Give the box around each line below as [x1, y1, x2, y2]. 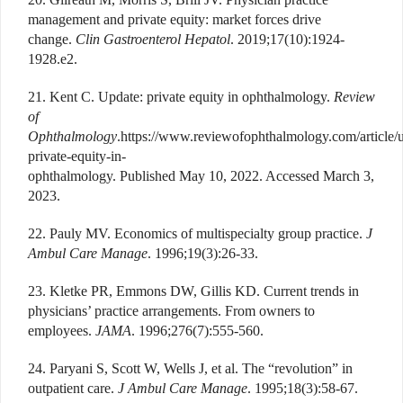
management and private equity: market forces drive [28, 11, 321, 27]
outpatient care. [28, 380, 118, 396]
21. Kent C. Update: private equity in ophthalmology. [28, 88, 334, 104]
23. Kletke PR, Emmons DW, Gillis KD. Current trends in [28, 282, 359, 299]
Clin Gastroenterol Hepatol [76, 31, 230, 47]
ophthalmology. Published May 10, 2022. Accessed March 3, [28, 167, 374, 184]
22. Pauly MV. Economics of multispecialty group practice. [28, 225, 366, 241]
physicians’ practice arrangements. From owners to [28, 302, 315, 318]
